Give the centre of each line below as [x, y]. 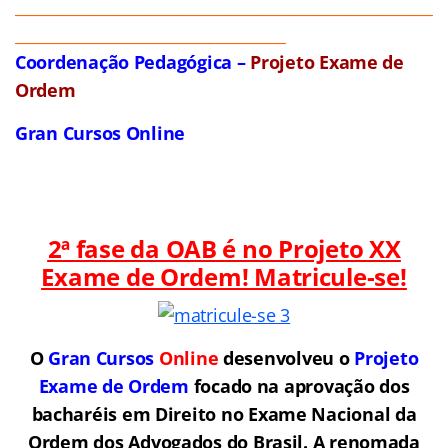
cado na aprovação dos [310, 385]
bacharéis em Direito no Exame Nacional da [224, 413]
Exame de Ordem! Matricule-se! [224, 276]
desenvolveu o [286, 357]
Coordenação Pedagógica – [133, 61]
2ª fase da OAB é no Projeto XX [224, 248]
